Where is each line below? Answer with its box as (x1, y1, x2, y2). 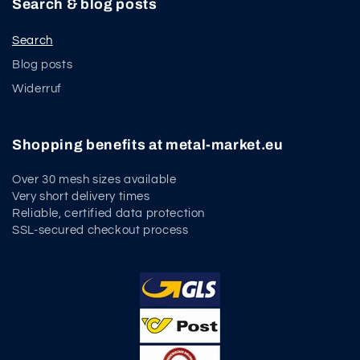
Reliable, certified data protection (12, 207, 206, 220)
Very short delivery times (12, 190, 150, 203)
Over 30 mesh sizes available (12, 174, 177, 186)
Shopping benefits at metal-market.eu (12, 137, 284, 153)
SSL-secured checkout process (12, 224, 189, 237)
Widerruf (12, 83, 63, 96)
